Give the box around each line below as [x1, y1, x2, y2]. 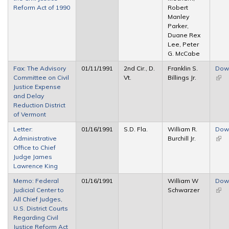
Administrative [13, 134, 57, 142]
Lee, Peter [168, 40, 199, 48]
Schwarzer [168, 186, 199, 194]
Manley [168, 12, 189, 20]
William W [168, 176, 198, 185]
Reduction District [13, 101, 65, 109]
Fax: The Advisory [13, 64, 66, 72]
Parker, [168, 21, 189, 30]
